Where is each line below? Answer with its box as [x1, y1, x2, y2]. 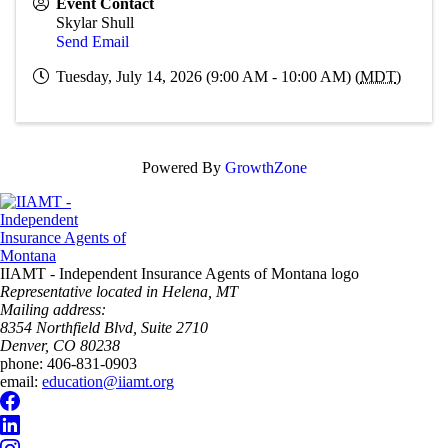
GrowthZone [224, 159, 307, 176]
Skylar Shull [56, 14, 134, 31]
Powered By [141, 159, 225, 176]
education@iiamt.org [42, 373, 174, 390]
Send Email [56, 33, 129, 50]
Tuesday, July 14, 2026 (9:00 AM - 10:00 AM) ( [56, 68, 360, 85]
